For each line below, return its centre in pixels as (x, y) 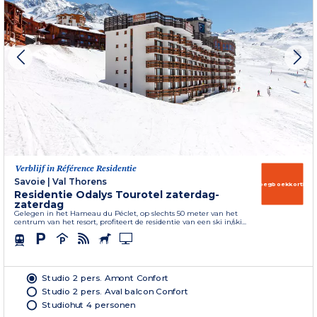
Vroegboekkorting (282, 184)
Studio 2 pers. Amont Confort (105, 278)
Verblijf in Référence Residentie (76, 168)
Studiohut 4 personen (89, 305)
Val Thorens (80, 182)
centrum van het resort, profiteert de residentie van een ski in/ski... (130, 222)
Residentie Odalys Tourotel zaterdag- (117, 195)
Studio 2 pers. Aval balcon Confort (115, 291)
